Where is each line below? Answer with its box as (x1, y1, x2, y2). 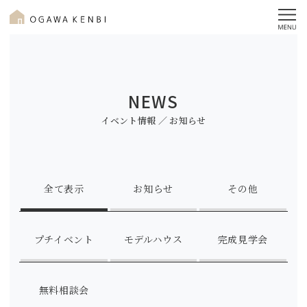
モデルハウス (123, 232, 183, 246)
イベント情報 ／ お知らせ (101, 114, 206, 127)
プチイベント (34, 232, 94, 246)
